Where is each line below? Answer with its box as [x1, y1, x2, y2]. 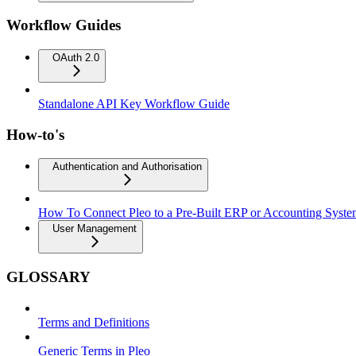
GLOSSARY [6, 269, 91, 286]
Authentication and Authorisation [52, 161, 202, 173]
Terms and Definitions [38, 315, 149, 329]
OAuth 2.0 [52, 52, 99, 64]
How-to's [6, 126, 64, 143]
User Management [52, 222, 137, 235]
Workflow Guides [6, 17, 121, 34]
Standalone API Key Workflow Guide [38, 97, 230, 110]
